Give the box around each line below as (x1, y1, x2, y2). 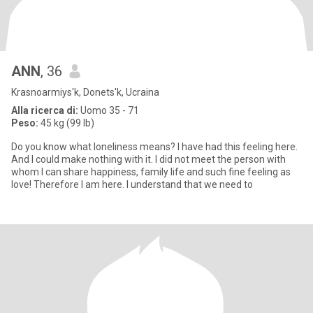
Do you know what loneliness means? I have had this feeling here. (11, 141, 298, 152)
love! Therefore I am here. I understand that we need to (11, 179, 253, 190)
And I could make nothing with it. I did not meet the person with (11, 154, 286, 165)
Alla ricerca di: (11, 105, 78, 116)
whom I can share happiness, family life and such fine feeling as (11, 166, 291, 177)
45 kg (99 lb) (38, 117, 94, 129)
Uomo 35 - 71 (78, 105, 139, 116)
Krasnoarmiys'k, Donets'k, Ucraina (11, 87, 159, 98)
